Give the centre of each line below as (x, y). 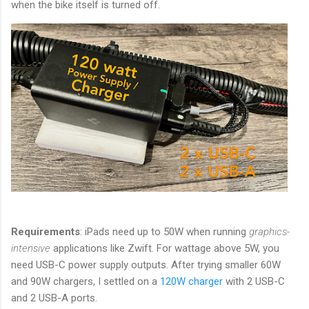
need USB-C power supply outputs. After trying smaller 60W (146, 265)
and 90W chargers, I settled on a (86, 282)
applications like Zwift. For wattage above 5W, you (165, 249)
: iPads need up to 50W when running (165, 232)
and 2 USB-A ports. (54, 298)
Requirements (46, 232)
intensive (31, 249)
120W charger (191, 282)
